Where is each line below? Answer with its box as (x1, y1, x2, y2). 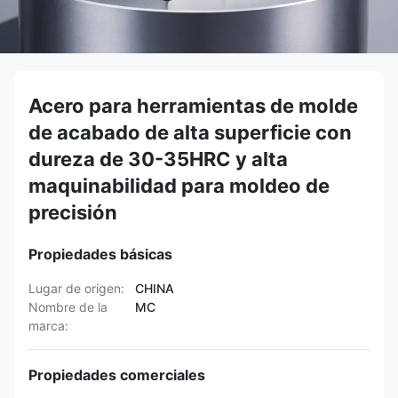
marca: (28, 318, 68, 333)
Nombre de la (28, 299, 107, 314)
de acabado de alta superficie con (28, 121, 352, 144)
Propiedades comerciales (28, 366, 205, 384)
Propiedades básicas (28, 245, 172, 263)
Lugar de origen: (28, 281, 124, 296)
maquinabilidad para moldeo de (28, 174, 330, 197)
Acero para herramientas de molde (28, 94, 358, 117)
